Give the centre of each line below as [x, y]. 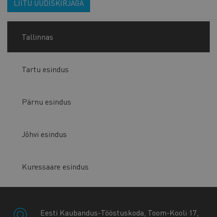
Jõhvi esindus [44, 134]
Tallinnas [38, 37]
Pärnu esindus [46, 102]
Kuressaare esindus [55, 167]
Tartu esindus [45, 69]
